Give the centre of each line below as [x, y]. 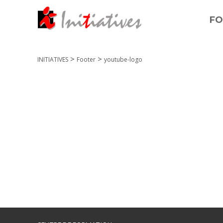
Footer [86, 59]
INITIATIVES [53, 59]
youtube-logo [123, 59]
